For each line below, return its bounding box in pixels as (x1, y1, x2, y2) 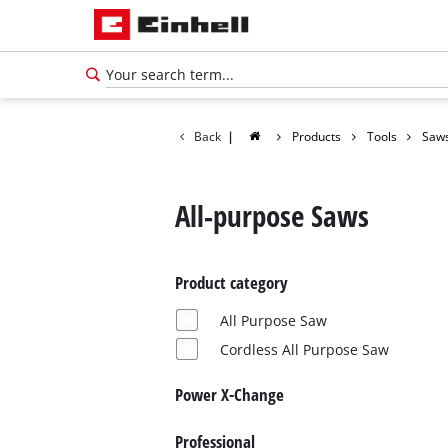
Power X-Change (174, 382, 284, 406)
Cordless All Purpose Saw (219, 339, 389, 359)
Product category (174, 271, 288, 295)
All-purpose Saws (174, 195, 369, 236)
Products (292, 128, 342, 144)
